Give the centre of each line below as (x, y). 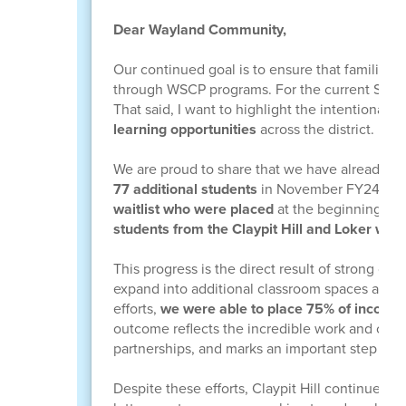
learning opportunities (184, 129)
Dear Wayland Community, (199, 29)
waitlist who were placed (195, 208)
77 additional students (185, 188)
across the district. (315, 129)
